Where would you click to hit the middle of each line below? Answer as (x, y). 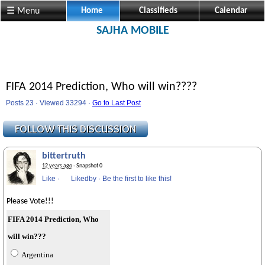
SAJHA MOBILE (132, 31)
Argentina (37, 255)
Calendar (231, 11)
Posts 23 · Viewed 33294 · (49, 103)
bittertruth (64, 156)
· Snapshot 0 (87, 166)
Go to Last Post (117, 103)
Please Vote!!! (30, 201)
